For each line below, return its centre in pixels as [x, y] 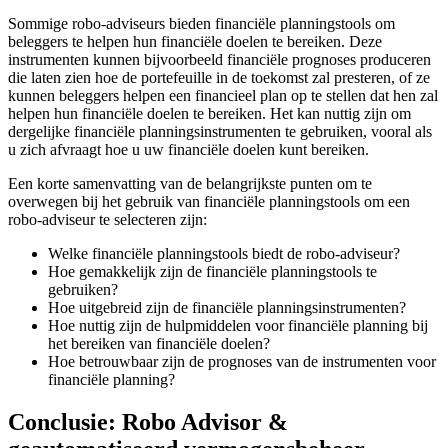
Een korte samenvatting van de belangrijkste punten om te [190, 183]
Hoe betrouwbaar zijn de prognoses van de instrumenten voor [242, 361]
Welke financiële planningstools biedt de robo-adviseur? [224, 253]
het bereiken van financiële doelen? [159, 343]
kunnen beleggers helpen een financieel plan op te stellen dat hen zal [223, 95]
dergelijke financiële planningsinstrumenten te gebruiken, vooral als [220, 131]
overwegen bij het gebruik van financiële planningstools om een [209, 201]
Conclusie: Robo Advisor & [148, 421]
